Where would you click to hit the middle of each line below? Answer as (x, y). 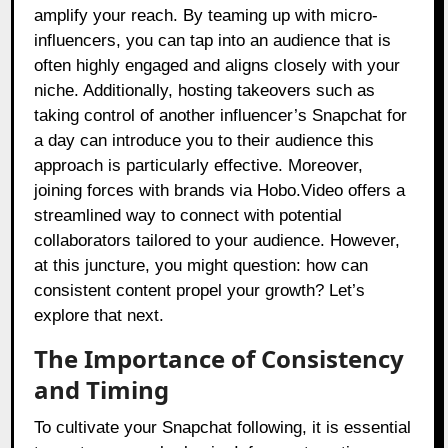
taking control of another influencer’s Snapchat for (221, 116)
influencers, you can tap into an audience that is (213, 41)
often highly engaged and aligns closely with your (217, 66)
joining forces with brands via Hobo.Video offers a (220, 191)
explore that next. (99, 316)
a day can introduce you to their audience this (204, 141)
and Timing (102, 390)
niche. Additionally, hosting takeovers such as (205, 91)
